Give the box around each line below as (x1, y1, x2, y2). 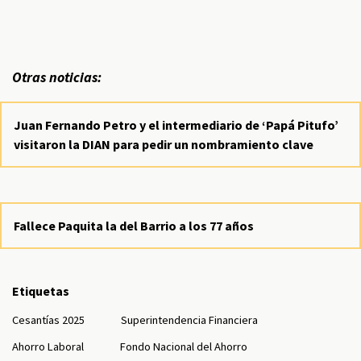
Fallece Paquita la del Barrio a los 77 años (14, 217, 254, 234)
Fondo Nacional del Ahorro (120, 338, 247, 354)
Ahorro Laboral (12, 338, 84, 354)
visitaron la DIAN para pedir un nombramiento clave (14, 135, 313, 152)
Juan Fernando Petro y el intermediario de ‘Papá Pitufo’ (14, 116, 338, 133)
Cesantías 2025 (12, 312, 85, 327)
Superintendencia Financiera (121, 312, 258, 327)
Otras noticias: (12, 68, 105, 86)
